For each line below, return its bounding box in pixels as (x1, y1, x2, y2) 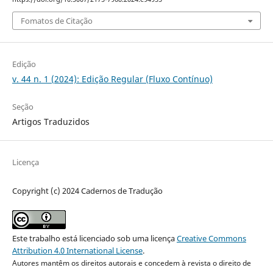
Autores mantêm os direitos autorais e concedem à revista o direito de (12, 258, 251, 269)
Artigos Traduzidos (12, 116, 90, 128)
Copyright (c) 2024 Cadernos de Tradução (12, 185, 163, 197)
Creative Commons (176, 233, 246, 244)
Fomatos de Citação (20, 15, 93, 26)
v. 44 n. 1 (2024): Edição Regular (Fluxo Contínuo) (12, 73, 213, 85)
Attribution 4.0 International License (12, 245, 143, 257)
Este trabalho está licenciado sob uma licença (12, 233, 177, 244)
